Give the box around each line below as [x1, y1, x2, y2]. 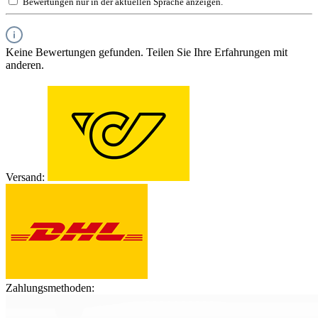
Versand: [6, 171, 45, 184]
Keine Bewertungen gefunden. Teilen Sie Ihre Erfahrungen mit [6, 46, 287, 59]
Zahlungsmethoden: [6, 282, 94, 295]
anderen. [6, 59, 44, 72]
